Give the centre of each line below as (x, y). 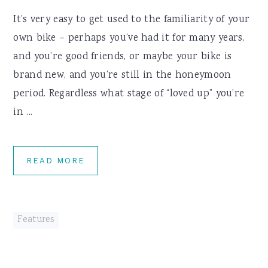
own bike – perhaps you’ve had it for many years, (129, 39)
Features (36, 220)
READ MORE (56, 161)
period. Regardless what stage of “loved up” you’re (129, 94)
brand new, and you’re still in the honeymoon (122, 76)
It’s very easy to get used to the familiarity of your (132, 20)
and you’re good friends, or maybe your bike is (123, 57)
